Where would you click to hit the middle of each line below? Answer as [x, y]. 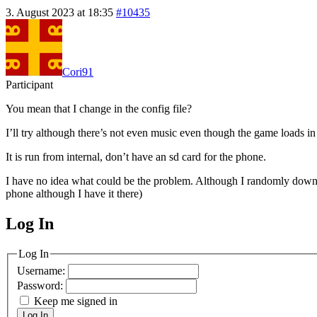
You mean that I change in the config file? [99, 108]
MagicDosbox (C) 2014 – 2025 [114, 237]
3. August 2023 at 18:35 [59, 12]
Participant [29, 84]
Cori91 [78, 71]
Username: [42, 271]
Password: [41, 286]
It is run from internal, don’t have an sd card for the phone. [136, 156]
